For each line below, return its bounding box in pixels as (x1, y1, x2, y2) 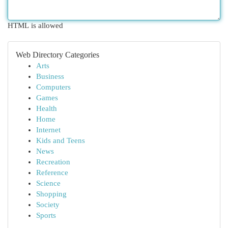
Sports (36, 211, 56, 219)
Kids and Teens (36, 136, 85, 145)
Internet (36, 126, 61, 134)
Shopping (36, 190, 67, 198)
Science (36, 179, 61, 187)
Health (36, 104, 57, 112)
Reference (36, 168, 68, 177)
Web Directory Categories (16, 50, 99, 59)
